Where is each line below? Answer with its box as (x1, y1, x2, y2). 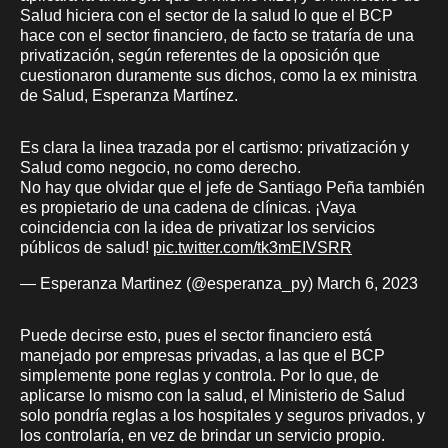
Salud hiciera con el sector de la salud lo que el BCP (20, 6, 393, 24)
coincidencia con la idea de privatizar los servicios (20, 218, 375, 236)
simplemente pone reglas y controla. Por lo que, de (20, 366, 379, 384)
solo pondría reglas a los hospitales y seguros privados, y (20, 406, 425, 424)
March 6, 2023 (317, 274, 418, 292)
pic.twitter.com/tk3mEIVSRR (153, 238, 352, 256)
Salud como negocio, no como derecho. (20, 158, 301, 176)
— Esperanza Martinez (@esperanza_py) (20, 274, 317, 292)
